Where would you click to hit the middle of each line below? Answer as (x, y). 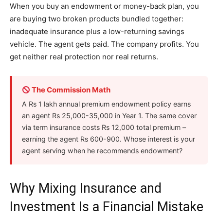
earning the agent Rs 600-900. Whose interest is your (109, 139)
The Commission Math (71, 90)
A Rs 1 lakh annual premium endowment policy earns (106, 104)
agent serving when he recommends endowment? (102, 151)
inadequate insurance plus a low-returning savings (97, 31)
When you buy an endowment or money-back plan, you (104, 6)
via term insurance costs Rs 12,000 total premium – (104, 127)
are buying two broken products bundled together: (97, 19)
